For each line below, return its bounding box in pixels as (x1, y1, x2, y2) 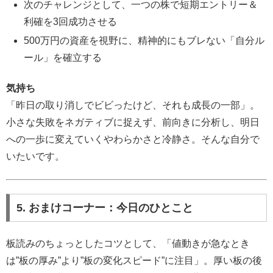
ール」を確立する (24, 52, 102, 63)
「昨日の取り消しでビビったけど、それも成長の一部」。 (6, 100, 260, 111)
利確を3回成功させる (24, 16, 118, 27)
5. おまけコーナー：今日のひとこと (16, 201, 193, 214)
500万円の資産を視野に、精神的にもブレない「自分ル (24, 35, 265, 46)
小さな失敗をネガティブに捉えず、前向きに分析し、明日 (6, 117, 260, 128)
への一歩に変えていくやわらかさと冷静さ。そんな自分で (6, 134, 260, 145)
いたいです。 (6, 151, 65, 162)
